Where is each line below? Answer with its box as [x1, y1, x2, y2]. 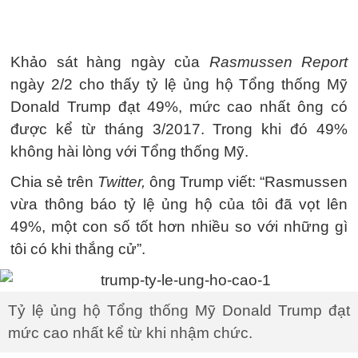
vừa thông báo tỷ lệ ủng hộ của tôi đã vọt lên [10, 196, 348, 213]
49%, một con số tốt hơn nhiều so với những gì [10, 218, 348, 235]
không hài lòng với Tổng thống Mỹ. [10, 143, 249, 160]
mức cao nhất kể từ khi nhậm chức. [8, 324, 253, 341]
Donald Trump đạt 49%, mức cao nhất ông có [10, 98, 348, 115]
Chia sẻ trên [10, 173, 93, 190]
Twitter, [93, 173, 145, 190]
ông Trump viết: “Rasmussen [145, 173, 348, 190]
